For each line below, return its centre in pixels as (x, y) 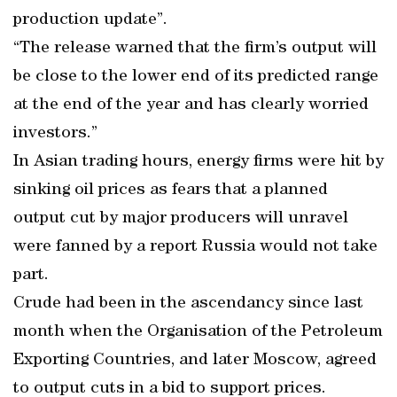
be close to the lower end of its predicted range (196, 77)
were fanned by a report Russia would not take (195, 247)
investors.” (55, 134)
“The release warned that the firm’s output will (195, 49)
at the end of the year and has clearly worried (191, 105)
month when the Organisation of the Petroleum (198, 332)
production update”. (90, 20)
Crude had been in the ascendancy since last (188, 304)
